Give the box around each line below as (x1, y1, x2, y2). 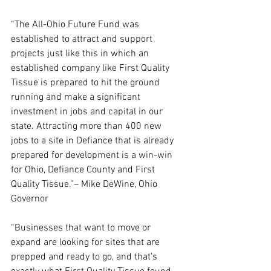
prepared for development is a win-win (11, 149, 175, 162)
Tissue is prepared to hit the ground (11, 77, 162, 89)
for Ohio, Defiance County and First (11, 164, 157, 176)
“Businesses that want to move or (11, 222, 153, 234)
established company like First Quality (11, 62, 172, 74)
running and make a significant (11, 91, 143, 103)
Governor (11, 193, 48, 205)
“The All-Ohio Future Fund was (11, 19, 142, 31)
